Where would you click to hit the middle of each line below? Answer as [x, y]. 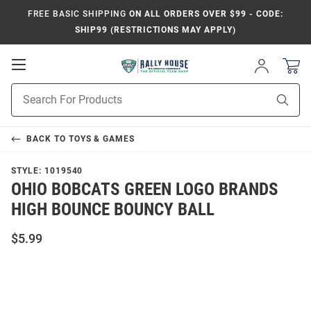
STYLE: [28, 171]
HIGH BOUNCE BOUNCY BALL [113, 209]
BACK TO [47, 139]
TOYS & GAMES [102, 139]
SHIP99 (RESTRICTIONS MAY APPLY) [155, 30]
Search [26, 105]
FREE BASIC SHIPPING [77, 14]
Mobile [45, 78]
